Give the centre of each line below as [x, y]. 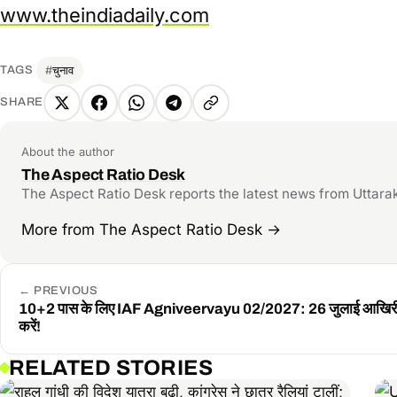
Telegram [206, 114]
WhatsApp [172, 114]
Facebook [133, 114]
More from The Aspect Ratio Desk [144, 230]
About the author [68, 151]
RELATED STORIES [111, 368]
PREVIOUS [64, 291]
